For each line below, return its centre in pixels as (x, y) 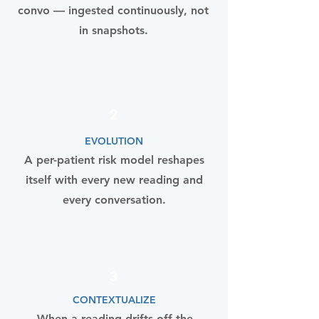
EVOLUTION (114, 141)
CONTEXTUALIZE (114, 300)
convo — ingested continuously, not (113, 10)
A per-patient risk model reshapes (114, 160)
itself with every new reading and (114, 180)
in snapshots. (113, 30)
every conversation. (114, 200)
